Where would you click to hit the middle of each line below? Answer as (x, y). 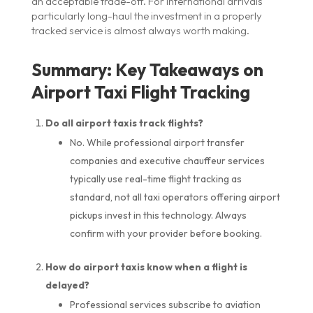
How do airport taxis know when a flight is (146, 267)
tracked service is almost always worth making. (140, 30)
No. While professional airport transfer (157, 142)
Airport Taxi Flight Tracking (140, 92)
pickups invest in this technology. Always (158, 215)
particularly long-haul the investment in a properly (146, 15)
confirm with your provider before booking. (166, 233)
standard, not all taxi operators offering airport (175, 197)
